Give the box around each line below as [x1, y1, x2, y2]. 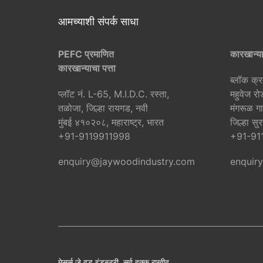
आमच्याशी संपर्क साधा [58, 15, 139, 28]
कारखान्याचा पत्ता [58, 62, 116, 75]
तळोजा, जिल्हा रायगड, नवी [58, 102, 148, 114]
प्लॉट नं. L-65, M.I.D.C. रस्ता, [58, 88, 169, 100]
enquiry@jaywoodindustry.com [58, 156, 195, 168]
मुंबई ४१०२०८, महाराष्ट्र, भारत [58, 116, 164, 129]
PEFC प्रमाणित [58, 48, 114, 60]
